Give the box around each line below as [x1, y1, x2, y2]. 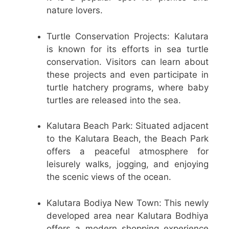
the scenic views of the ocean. [47, 172, 171, 182]
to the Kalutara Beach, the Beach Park [47, 133, 209, 144]
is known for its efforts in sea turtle [47, 43, 209, 54]
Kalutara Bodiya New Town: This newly [47, 197, 209, 208]
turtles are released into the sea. [47, 95, 181, 105]
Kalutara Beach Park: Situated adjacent [47, 121, 209, 131]
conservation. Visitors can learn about [47, 56, 209, 67]
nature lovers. [47, 5, 103, 16]
